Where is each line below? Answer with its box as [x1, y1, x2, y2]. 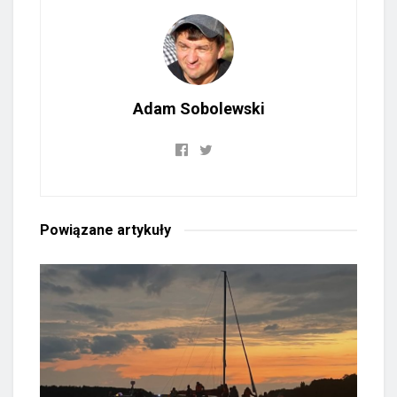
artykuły [117, 222, 171, 239]
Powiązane [40, 222, 117, 239]
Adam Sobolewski [132, 99, 265, 119]
